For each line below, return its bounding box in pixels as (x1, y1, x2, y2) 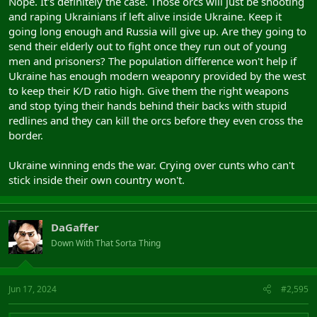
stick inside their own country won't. (8, 172, 185, 187)
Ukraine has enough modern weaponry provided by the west (8, 68, 306, 83)
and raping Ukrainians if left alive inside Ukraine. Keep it (8, 8, 282, 23)
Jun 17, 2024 (8, 283, 57, 296)
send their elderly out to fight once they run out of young (8, 38, 287, 53)
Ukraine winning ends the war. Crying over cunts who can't (8, 157, 294, 172)
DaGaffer (51, 219, 99, 234)
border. (8, 127, 43, 142)
